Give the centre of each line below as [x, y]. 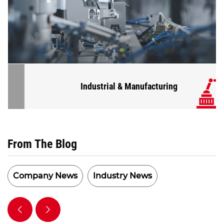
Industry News [122, 176]
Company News [45, 176]
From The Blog [42, 144]
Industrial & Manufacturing [112, 86]
